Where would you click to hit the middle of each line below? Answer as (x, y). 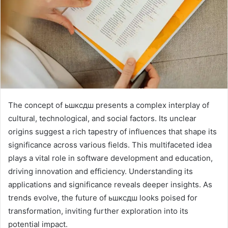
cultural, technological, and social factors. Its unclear (102, 119)
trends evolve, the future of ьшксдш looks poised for (103, 198)
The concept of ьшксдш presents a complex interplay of (109, 105)
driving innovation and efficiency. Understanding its (101, 172)
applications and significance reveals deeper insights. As (110, 185)
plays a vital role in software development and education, (110, 158)
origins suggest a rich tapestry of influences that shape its (112, 132)
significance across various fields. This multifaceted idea (110, 145)
